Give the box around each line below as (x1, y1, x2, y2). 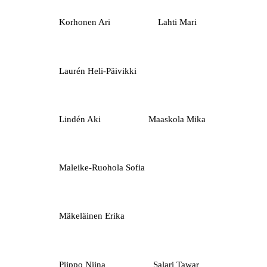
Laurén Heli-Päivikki (58, 66, 136, 76)
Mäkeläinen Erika (58, 211, 125, 221)
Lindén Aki (58, 114, 101, 124)
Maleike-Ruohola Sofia (58, 163, 145, 173)
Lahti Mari (157, 17, 197, 27)
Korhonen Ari (58, 17, 110, 27)
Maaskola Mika (148, 114, 206, 124)
